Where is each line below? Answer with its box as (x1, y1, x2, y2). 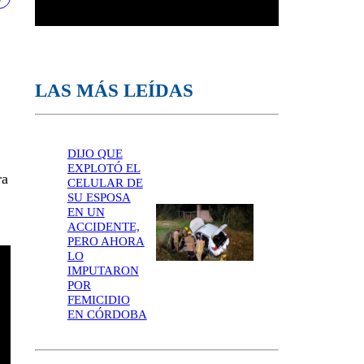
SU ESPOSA (67, 190, 131, 204)
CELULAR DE (67, 175, 143, 189)
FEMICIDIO (67, 292, 130, 306)
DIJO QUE (67, 146, 123, 160)
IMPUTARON (67, 263, 139, 277)
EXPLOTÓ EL (67, 161, 141, 175)
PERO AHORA (67, 234, 145, 248)
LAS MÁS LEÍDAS (34, 80, 193, 102)
